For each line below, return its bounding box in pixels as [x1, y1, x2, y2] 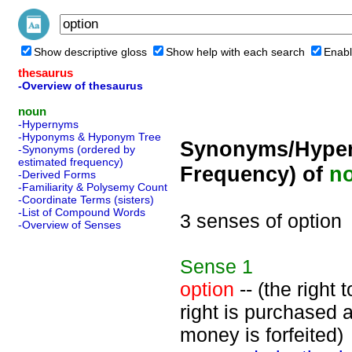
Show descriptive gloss [34, 46, 147, 58]
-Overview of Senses [18, 218, 121, 231]
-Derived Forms [18, 168, 96, 181]
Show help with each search [166, 46, 305, 58]
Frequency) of [180, 162, 329, 186]
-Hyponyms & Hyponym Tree [18, 130, 161, 143]
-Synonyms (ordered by [18, 143, 135, 156]
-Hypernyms [18, 118, 79, 130]
